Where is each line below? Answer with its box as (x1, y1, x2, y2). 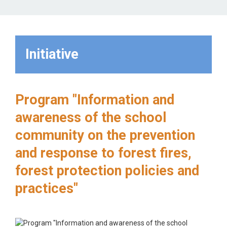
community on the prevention (15, 127, 195, 143)
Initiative (25, 46, 79, 62)
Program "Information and (15, 92, 174, 108)
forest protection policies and (15, 163, 199, 179)
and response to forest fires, (15, 145, 192, 161)
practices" (15, 180, 78, 197)
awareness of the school (15, 109, 166, 126)
